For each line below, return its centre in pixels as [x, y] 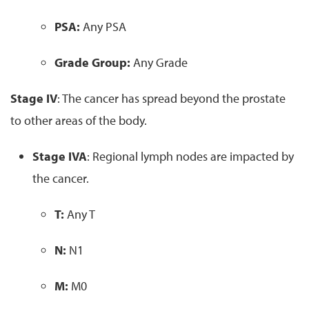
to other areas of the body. [79, 120]
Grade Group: [92, 62]
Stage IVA [60, 156]
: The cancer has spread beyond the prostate [171, 98]
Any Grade [160, 62]
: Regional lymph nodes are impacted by [190, 156]
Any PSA [104, 26]
